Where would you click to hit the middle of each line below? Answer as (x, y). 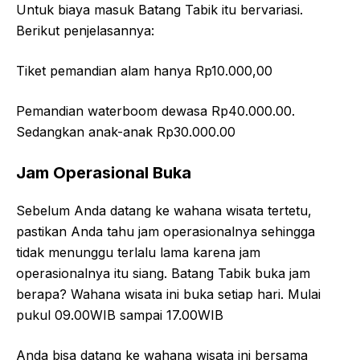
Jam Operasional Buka (104, 172)
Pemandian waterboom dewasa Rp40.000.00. (155, 110)
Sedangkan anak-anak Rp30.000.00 (126, 131)
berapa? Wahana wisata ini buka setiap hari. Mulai (168, 294)
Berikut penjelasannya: (85, 30)
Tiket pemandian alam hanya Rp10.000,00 (144, 70)
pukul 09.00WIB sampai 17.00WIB (120, 315)
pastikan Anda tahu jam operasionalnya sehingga (166, 231)
